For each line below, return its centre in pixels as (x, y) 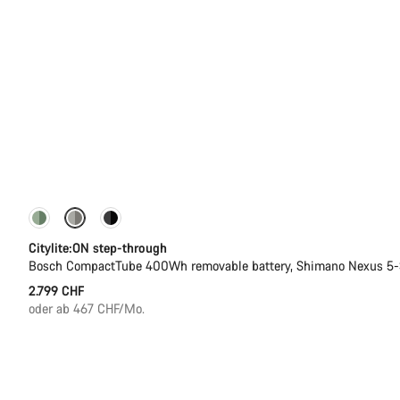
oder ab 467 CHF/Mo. (87, 308)
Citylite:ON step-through (98, 247)
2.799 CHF (56, 290)
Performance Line (99, 221)
